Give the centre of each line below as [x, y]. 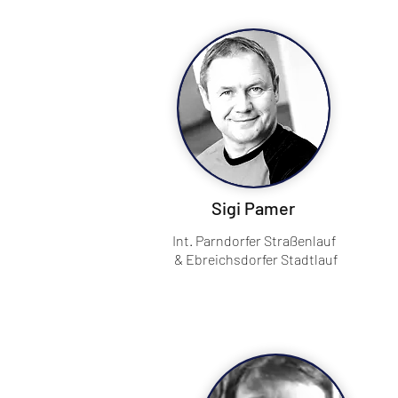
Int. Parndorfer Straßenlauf [254, 240]
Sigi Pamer [253, 208]
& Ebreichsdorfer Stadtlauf [254, 259]
